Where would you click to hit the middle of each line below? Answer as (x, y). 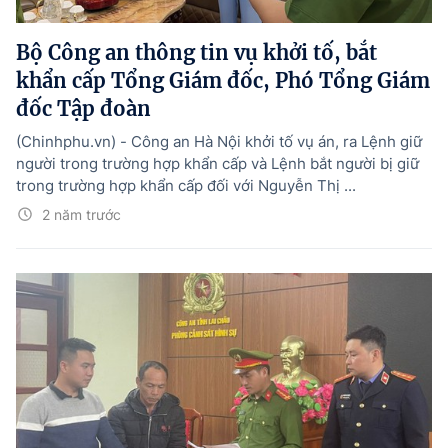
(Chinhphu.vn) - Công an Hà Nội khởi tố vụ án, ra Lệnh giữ (219, 141)
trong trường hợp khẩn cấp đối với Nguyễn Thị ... (186, 185)
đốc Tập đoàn (83, 108)
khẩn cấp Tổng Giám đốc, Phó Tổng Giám (223, 80)
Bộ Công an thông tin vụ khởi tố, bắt (196, 52)
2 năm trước (81, 214)
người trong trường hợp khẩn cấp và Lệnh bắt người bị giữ (217, 163)
